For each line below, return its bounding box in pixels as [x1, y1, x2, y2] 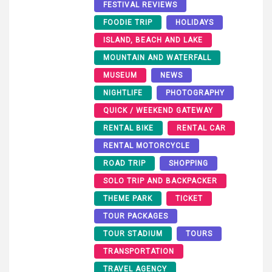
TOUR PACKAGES [103, 212, 168, 221]
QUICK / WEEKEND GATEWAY [103, 106, 213, 115]
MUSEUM [103, 71, 137, 80]
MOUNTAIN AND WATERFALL [103, 53, 211, 63]
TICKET [175, 194, 203, 203]
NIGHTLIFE [103, 89, 143, 98]
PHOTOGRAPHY [166, 89, 225, 98]
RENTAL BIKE [103, 124, 154, 133]
